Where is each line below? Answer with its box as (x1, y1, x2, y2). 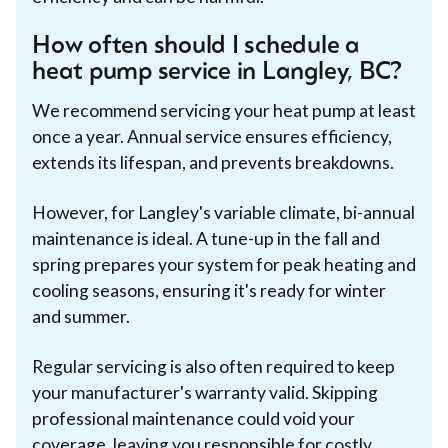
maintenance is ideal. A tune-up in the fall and (32, 227, 380, 249)
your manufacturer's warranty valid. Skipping (32, 381, 378, 403)
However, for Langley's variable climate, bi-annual (32, 201, 415, 223)
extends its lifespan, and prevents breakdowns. (32, 151, 394, 173)
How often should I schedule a (32, 34, 361, 59)
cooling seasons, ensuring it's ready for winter (32, 279, 386, 301)
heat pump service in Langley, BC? (32, 60, 403, 85)
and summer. (32, 305, 130, 327)
